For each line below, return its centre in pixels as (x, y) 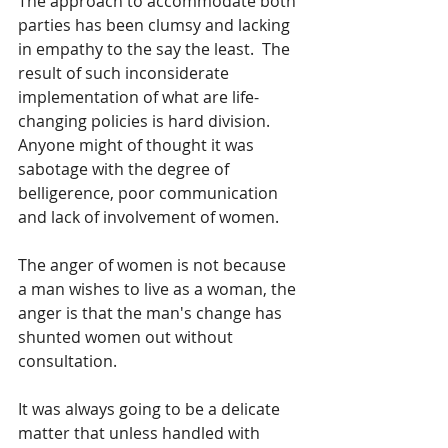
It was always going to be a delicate (151, 409)
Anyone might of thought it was (138, 145)
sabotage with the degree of (125, 169)
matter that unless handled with (141, 433)
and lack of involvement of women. (148, 217)
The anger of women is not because (154, 265)
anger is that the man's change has (152, 313)
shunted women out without (127, 337)
